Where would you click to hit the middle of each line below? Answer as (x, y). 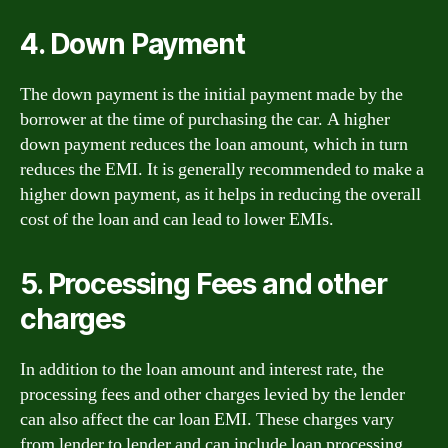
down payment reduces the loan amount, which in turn (214, 144)
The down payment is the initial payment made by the (211, 94)
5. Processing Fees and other (203, 284)
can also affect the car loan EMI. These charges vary (207, 419)
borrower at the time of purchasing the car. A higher (205, 119)
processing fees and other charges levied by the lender (212, 394)
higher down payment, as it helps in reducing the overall (220, 194)
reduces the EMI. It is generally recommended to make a (222, 169)
